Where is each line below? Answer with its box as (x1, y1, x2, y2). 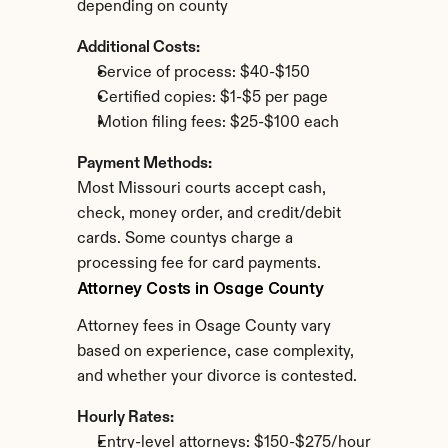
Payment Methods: (76, 156, 212, 172)
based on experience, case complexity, (76, 344, 354, 360)
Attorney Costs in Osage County (76, 278, 324, 298)
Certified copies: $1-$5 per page (96, 90, 328, 106)
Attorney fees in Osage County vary (76, 319, 331, 335)
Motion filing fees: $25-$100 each (96, 115, 339, 131)
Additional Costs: (76, 40, 200, 56)
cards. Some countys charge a (76, 231, 293, 247)
